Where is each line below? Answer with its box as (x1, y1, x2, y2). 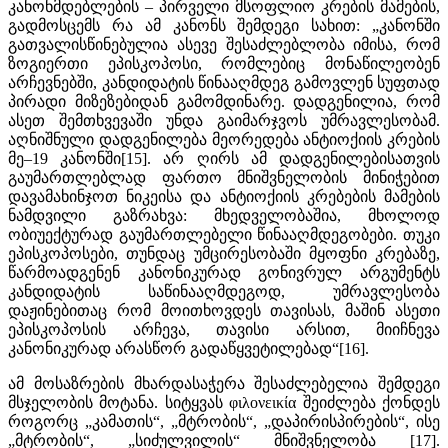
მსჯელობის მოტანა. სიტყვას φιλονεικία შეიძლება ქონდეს (8, 393, 440, 411)
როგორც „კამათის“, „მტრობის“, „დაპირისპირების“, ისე (8, 412, 440, 430)
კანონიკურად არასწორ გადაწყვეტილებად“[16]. (8, 339, 369, 357)
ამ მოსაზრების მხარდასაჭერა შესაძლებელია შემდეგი (8, 374, 440, 392)
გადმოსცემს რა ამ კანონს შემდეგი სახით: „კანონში (8, 16, 440, 34)
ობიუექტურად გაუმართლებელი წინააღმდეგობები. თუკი (8, 225, 440, 243)
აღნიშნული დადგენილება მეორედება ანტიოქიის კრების (8, 130, 440, 148)
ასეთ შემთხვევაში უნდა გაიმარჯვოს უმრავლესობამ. (8, 111, 440, 129)
